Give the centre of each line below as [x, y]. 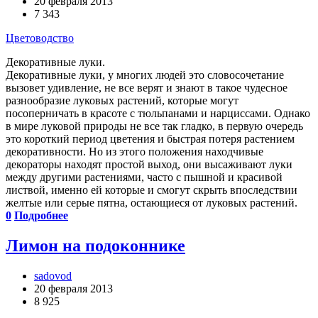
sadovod [53, 275]
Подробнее [41, 215]
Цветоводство [40, 38]
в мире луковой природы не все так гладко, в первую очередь [154, 126]
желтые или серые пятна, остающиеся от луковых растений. [152, 202]
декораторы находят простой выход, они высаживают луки [149, 164]
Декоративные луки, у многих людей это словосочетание [145, 75]
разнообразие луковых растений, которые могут [122, 100]
